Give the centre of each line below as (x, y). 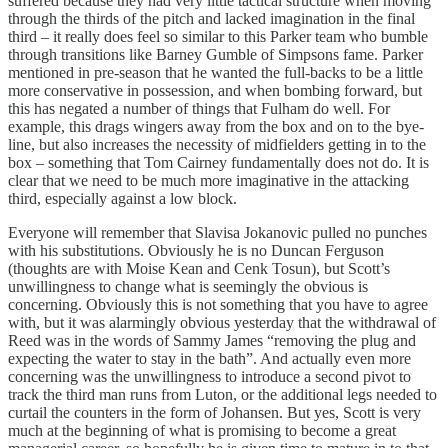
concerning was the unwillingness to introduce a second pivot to (209, 377)
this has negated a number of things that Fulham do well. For (199, 109)
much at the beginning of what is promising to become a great (202, 431)
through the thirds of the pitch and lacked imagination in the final (211, 19)
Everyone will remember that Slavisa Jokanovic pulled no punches (217, 233)
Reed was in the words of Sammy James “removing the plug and (212, 341)
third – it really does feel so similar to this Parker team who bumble (218, 37)
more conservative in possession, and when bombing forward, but (215, 91)
